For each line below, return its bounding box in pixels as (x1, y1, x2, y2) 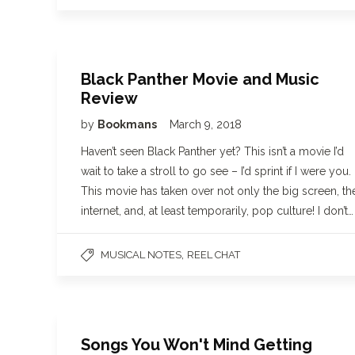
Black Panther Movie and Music (81, 70, 319, 89)
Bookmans (97, 118, 159, 131)
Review (81, 89, 138, 108)
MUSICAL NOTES (101, 249, 181, 261)
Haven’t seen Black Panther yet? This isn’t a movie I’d (81, 145, 344, 158)
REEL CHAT (187, 249, 240, 261)
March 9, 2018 (170, 118, 242, 131)
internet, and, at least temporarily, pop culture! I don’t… (81, 204, 353, 217)
